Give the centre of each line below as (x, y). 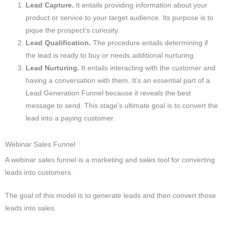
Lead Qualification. (60, 43)
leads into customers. (39, 172)
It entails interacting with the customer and (149, 68)
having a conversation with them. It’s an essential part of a (118, 81)
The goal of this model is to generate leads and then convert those (110, 196)
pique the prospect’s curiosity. (73, 30)
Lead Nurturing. (54, 68)
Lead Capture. (51, 5)
